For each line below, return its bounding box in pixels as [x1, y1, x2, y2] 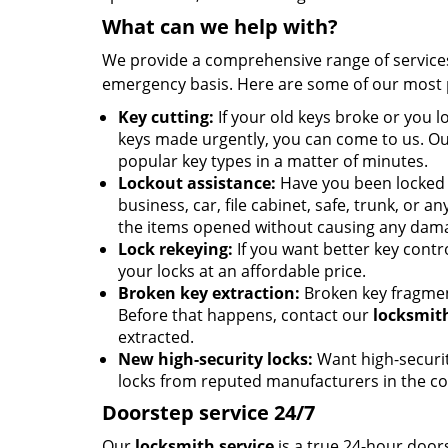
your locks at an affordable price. [118, 260, 366, 282]
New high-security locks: [118, 348, 313, 370]
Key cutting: [118, 106, 214, 128]
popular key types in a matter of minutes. [118, 150, 428, 172]
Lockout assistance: [118, 172, 276, 194]
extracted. [118, 326, 194, 348]
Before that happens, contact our [118, 304, 373, 326]
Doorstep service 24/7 [102, 399, 315, 426]
